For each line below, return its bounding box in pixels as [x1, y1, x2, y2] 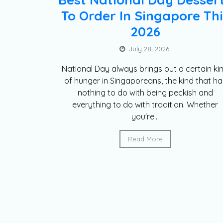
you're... [131, 111, 159, 122]
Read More [127, 135, 163, 143]
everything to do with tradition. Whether [72, 100, 219, 110]
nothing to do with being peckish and [77, 88, 213, 98]
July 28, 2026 [129, 45, 170, 53]
